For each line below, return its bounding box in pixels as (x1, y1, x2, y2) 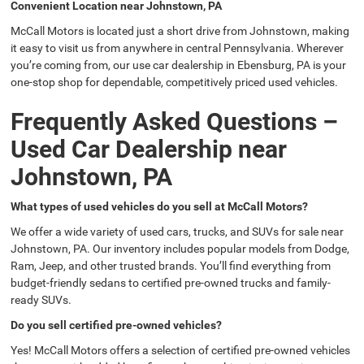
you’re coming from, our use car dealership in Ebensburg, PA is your (11, 58, 347, 72)
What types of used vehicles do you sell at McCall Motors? (11, 200, 309, 214)
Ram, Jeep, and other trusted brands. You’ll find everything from (11, 259, 331, 273)
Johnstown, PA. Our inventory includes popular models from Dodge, (11, 242, 350, 256)
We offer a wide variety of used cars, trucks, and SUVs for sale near (11, 225, 344, 239)
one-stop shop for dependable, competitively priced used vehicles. (11, 76, 339, 89)
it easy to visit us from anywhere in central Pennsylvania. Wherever (11, 41, 344, 55)
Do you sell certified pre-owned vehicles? (11, 318, 223, 332)
